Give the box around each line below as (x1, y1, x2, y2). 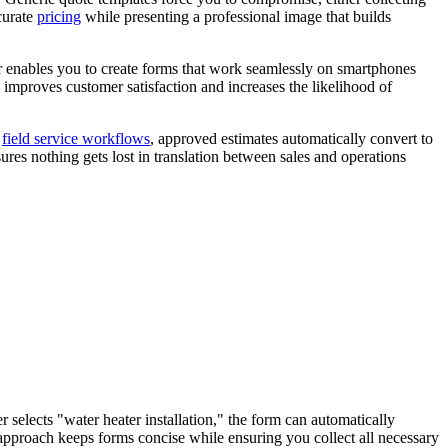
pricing (37, 8, 81, 26)
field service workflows (2, 130, 150, 148)
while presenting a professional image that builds (81, 8, 391, 26)
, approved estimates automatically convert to (150, 130, 433, 148)
